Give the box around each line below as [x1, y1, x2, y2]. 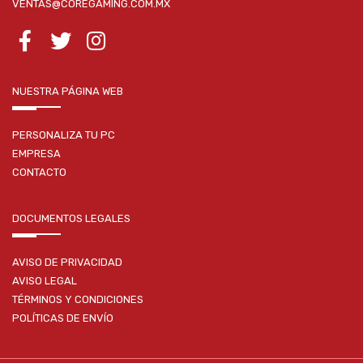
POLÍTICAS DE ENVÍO [12, 312, 113, 325]
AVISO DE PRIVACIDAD [12, 256, 122, 269]
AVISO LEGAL [12, 275, 77, 288]
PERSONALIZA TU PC [12, 129, 115, 142]
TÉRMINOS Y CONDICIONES [12, 293, 143, 306]
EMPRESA [12, 147, 61, 160]
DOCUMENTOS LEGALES [12, 212, 130, 225]
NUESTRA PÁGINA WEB [12, 85, 123, 98]
